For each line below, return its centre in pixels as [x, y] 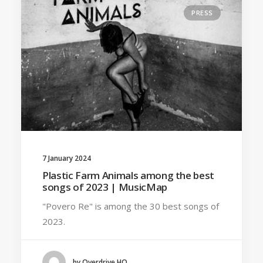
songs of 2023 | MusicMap [105, 187]
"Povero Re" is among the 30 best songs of [131, 206]
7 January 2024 [67, 158]
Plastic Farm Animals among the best [129, 175]
